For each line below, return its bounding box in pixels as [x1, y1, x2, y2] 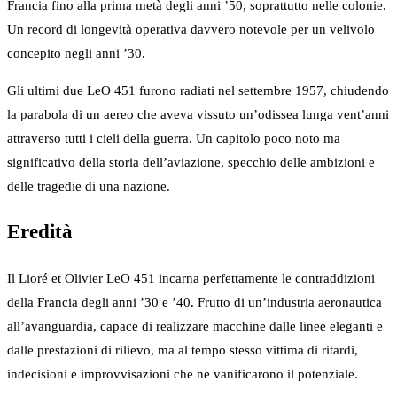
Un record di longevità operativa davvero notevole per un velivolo [7, 21, 375, 36]
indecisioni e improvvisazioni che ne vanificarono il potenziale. [7, 367, 358, 382]
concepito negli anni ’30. [7, 45, 145, 60]
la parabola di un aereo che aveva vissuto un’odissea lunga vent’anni [7, 106, 389, 121]
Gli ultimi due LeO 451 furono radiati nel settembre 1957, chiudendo [7, 82, 389, 97]
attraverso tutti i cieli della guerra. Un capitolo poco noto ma [7, 130, 340, 145]
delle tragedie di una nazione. [7, 178, 170, 193]
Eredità [7, 221, 73, 244]
